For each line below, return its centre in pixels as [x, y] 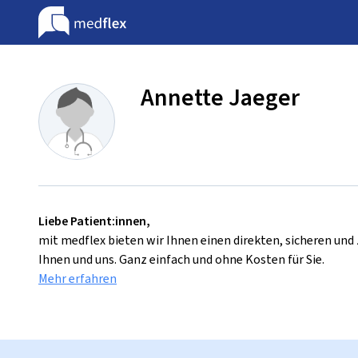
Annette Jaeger [220, 97]
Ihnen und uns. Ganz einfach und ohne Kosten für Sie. [181, 259]
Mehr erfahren [78, 278]
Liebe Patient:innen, [94, 221]
